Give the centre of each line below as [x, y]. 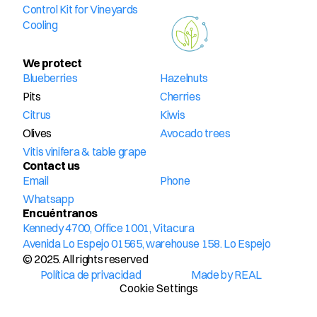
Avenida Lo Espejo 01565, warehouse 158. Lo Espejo [147, 243]
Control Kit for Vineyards [80, 9]
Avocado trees [195, 133]
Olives [38, 133]
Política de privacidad [91, 275]
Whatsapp [48, 199]
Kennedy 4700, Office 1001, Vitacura [109, 228]
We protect [52, 63]
